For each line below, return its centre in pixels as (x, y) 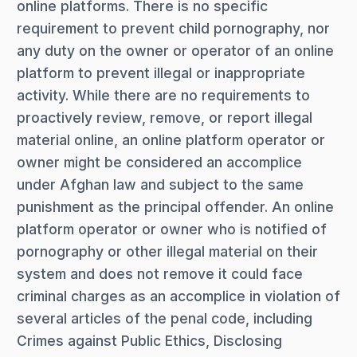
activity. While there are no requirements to (163, 95)
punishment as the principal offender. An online (175, 206)
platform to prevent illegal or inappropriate (161, 73)
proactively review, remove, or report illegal (165, 117)
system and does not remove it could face (160, 273)
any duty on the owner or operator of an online (175, 50)
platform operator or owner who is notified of (172, 229)
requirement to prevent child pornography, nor (173, 28)
